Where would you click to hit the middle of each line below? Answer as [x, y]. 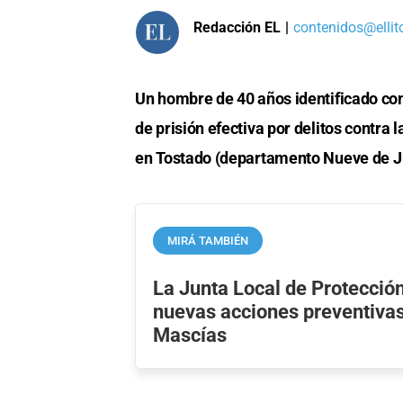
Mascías [190, 334]
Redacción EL [237, 27]
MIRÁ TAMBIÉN [208, 240]
